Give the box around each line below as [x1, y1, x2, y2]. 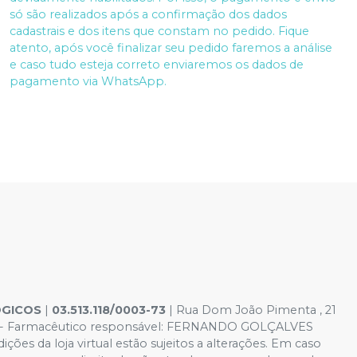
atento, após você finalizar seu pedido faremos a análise [10, 40, 332, 55]
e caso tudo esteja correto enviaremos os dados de [10, 57, 304, 72]
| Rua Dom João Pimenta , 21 [166, 302, 336, 317]
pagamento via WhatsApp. [10, 73, 167, 88]
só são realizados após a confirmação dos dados [10, 6, 287, 22]
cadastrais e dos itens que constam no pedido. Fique [10, 23, 309, 38]
